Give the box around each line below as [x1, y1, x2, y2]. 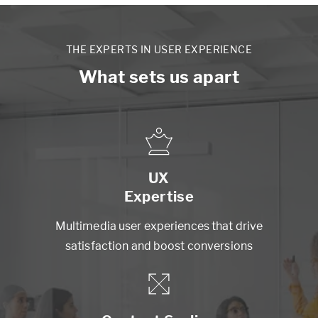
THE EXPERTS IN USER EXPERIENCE [66, 43, 252, 56]
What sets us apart [78, 67, 240, 88]
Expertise [124, 188, 194, 206]
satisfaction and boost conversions [65, 239, 253, 253]
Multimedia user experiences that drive [55, 219, 263, 234]
